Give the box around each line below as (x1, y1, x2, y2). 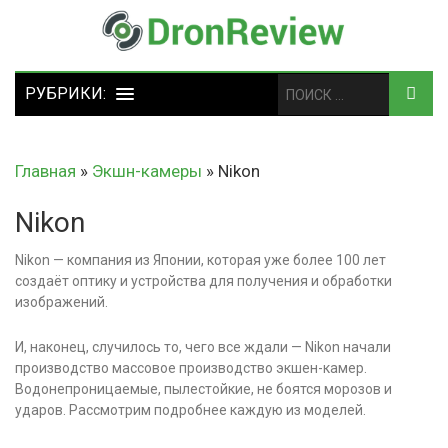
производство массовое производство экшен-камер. (15, 360, 367, 376)
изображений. (15, 294, 108, 310)
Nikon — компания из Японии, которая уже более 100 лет (15, 252, 386, 268)
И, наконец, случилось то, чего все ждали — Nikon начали (15, 339, 391, 355)
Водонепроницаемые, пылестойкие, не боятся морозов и (15, 381, 392, 397)
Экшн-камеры (92, 161, 202, 181)
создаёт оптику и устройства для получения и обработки (15, 273, 392, 289)
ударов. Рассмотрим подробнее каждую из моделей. (15, 402, 366, 418)
